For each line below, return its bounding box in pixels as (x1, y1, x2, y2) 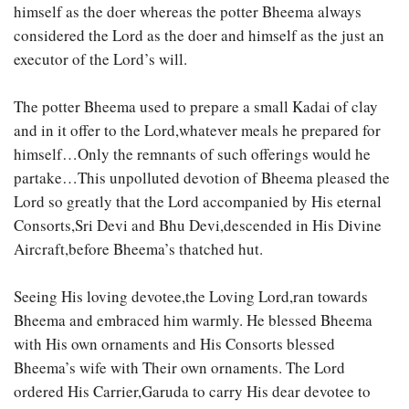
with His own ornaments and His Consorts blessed (14, 333, 335, 355)
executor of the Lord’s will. (14, 48, 187, 70)
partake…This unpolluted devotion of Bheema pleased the (14, 167, 390, 189)
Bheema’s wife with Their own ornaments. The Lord (14, 357, 345, 379)
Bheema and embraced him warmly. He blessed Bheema (14, 309, 372, 331)
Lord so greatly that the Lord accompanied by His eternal (14, 191, 382, 213)
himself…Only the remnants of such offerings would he (14, 143, 371, 165)
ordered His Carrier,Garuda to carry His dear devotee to (14, 381, 371, 403)
